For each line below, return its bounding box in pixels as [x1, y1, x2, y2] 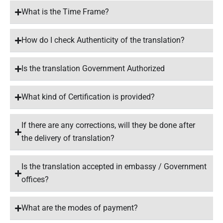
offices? [21, 175, 49, 184]
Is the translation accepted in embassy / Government [21, 162, 207, 171]
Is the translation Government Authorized [21, 64, 165, 73]
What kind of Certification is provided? [21, 92, 155, 102]
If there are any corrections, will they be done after [21, 120, 196, 130]
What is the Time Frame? [21, 7, 110, 16]
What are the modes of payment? [21, 203, 138, 213]
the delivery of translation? [21, 133, 115, 143]
